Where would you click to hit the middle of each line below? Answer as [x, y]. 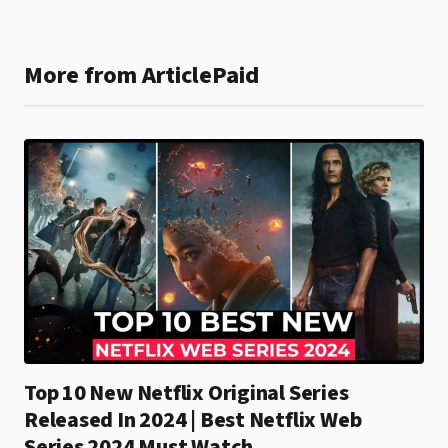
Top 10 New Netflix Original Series [186, 392]
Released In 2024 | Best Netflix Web [193, 419]
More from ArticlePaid [141, 75]
